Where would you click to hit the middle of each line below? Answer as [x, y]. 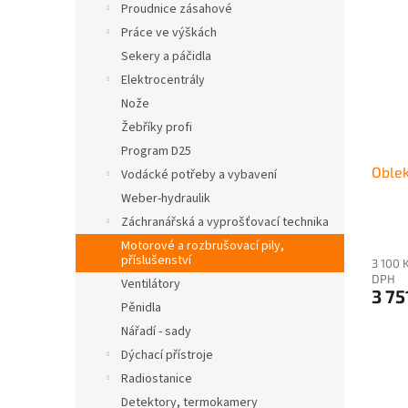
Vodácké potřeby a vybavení [199, 175]
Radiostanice [157, 379]
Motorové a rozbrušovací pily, [203, 246]
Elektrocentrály [163, 80]
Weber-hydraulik [166, 199]
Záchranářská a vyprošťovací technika [225, 222]
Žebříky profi [157, 127]
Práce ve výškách [169, 33]
